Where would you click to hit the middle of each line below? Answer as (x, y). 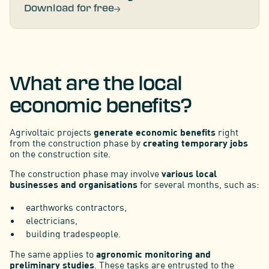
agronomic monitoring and (153, 253)
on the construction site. (60, 153)
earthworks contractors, (77, 207)
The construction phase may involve (84, 174)
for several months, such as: (199, 185)
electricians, (52, 220)
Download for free (69, 8)
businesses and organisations (74, 184)
